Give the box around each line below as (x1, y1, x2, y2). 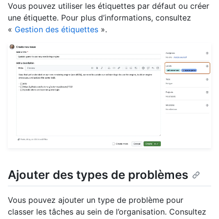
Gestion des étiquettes (15, 24, 98, 34)
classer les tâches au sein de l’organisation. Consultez (8, 207, 206, 217)
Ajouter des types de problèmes (8, 168, 188, 182)
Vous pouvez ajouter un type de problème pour (8, 195, 183, 205)
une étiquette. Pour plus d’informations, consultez (8, 12, 191, 22)
